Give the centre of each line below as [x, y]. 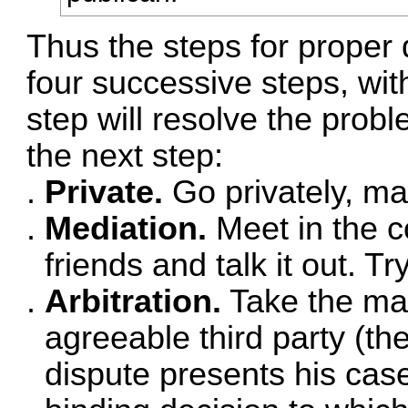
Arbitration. [133, 301]
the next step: [125, 155]
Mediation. [126, 228]
